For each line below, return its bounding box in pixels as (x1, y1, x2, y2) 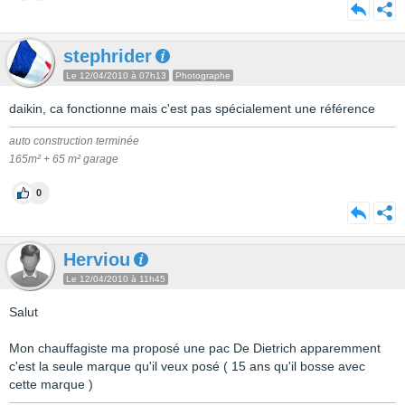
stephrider (63, 46, 152, 66)
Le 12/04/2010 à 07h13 (66, 71, 166, 80)
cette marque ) (9, 377, 93, 391)
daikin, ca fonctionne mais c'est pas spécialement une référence (9, 101, 375, 116)
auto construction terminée (9, 135, 139, 147)
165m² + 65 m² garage (9, 153, 118, 165)
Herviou (63, 250, 130, 269)
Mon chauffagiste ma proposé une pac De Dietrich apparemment (9, 341, 381, 355)
